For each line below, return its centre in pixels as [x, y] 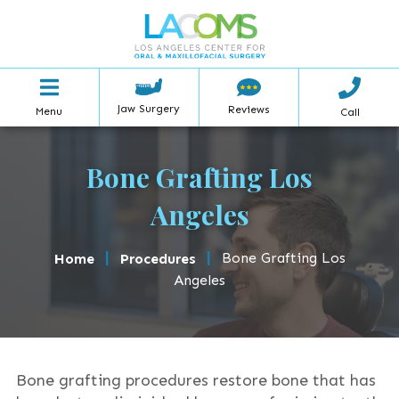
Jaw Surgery [149, 109]
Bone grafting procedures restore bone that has [195, 380]
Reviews [248, 110]
